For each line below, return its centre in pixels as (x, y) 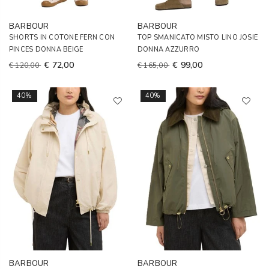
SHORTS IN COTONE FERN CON (62, 38)
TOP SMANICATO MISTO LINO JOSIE (198, 38)
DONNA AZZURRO (169, 50)
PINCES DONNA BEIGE (46, 50)
